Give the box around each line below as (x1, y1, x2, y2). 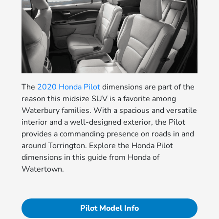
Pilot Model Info (80, 202, 139, 214)
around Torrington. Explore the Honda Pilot (22, 140, 174, 151)
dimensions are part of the (100, 81, 195, 92)
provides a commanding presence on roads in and (22, 128, 195, 139)
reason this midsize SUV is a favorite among (22, 93, 176, 104)
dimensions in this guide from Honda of (22, 152, 160, 163)
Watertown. (22, 163, 65, 175)
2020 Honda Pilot (37, 81, 101, 92)
